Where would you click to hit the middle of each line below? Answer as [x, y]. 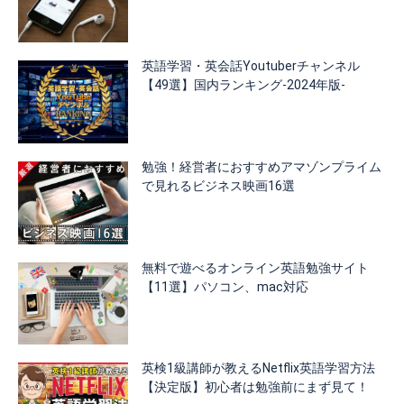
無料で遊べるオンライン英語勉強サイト [256, 267]
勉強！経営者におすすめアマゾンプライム [262, 166]
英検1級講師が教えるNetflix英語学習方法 [259, 368]
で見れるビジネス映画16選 [219, 185]
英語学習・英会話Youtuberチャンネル [251, 65]
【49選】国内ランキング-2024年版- [244, 84]
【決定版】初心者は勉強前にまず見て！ [256, 387]
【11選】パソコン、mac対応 [225, 286]
